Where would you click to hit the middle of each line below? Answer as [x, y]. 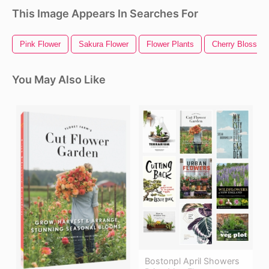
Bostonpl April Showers [192, 261]
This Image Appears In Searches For [105, 14]
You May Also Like [59, 80]
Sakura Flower [104, 44]
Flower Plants [170, 44]
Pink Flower [40, 44]
